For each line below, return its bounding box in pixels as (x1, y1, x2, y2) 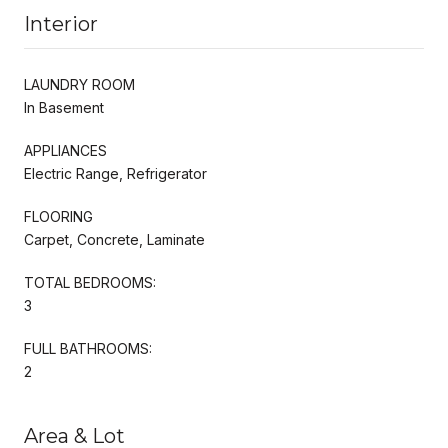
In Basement (24, 98, 104, 116)
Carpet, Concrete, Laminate (24, 230, 205, 248)
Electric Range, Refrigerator (24, 164, 207, 182)
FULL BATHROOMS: (24, 339, 152, 357)
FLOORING (24, 207, 93, 225)
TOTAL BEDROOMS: (24, 273, 156, 291)
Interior (24, 11, 98, 36)
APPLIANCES (24, 141, 107, 159)
